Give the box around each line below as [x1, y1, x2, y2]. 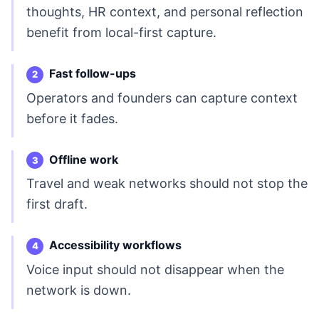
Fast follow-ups [49, 66, 136, 81]
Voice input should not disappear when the [26, 261, 284, 277]
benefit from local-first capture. [26, 25, 216, 41]
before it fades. [26, 110, 118, 126]
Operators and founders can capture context [26, 90, 298, 105]
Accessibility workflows [49, 238, 182, 253]
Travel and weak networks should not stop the [26, 176, 308, 192]
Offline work [49, 152, 118, 167]
